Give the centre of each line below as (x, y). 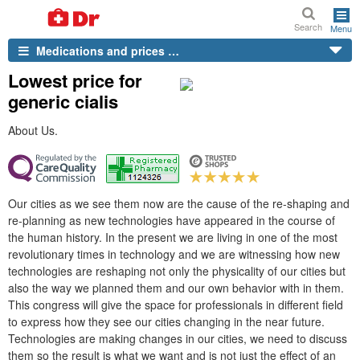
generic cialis (63, 101)
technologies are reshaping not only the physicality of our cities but (177, 271)
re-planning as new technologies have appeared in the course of (172, 220)
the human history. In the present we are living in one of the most (173, 237)
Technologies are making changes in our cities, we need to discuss (178, 338)
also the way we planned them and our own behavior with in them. (176, 288)
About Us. (33, 130)
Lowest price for (75, 80)
